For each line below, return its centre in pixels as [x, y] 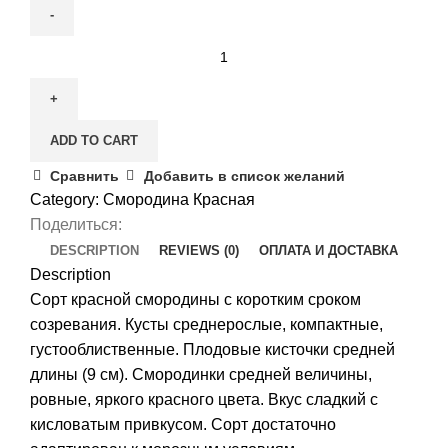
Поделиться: [76, 224]
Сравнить [85, 175]
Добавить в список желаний [244, 175]
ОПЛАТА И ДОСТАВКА [328, 250]
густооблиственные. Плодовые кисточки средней [212, 349]
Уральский [67, 97]
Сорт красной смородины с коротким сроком [195, 299]
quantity [57, 147]
